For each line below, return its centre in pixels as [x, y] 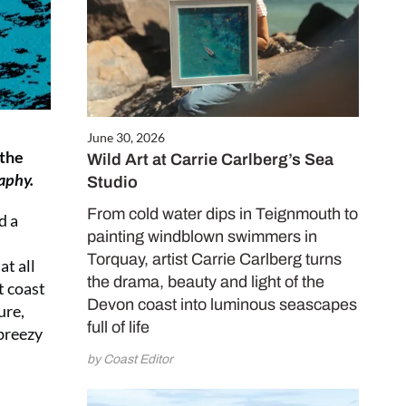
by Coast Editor [130, 360]
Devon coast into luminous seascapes [222, 305]
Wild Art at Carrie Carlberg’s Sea [210, 160]
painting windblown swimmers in [202, 237]
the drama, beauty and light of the [206, 282]
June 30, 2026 [126, 138]
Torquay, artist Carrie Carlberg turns [214, 260]
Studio [112, 183]
